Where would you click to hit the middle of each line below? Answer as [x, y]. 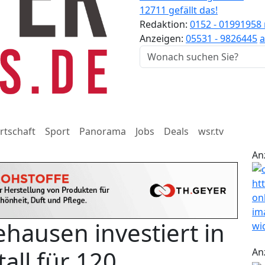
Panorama [103, 132]
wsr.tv [211, 132]
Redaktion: [165, 24]
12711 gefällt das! [179, 10]
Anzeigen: [163, 38]
